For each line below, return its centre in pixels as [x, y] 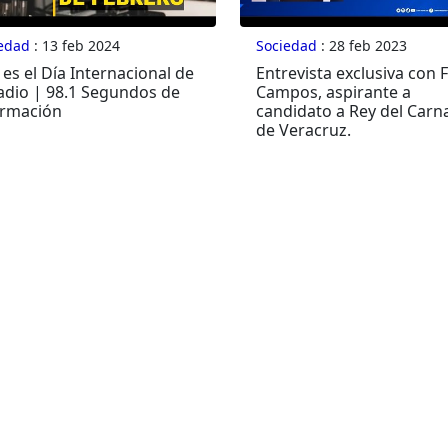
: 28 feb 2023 [361, 46]
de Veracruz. [303, 130]
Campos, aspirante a [333, 92]
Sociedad [286, 46]
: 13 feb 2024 [74, 46]
